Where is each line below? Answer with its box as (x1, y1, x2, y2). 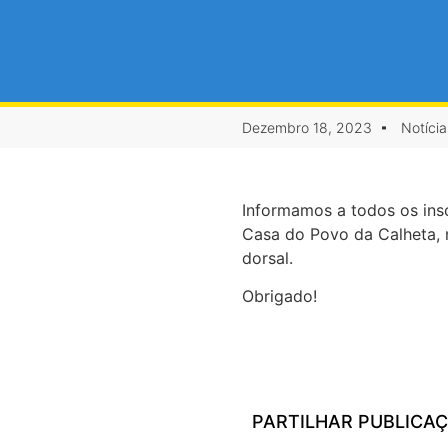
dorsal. (242, 248, 293, 268)
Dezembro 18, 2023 (242, 119, 372, 136)
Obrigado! (242, 286, 317, 307)
